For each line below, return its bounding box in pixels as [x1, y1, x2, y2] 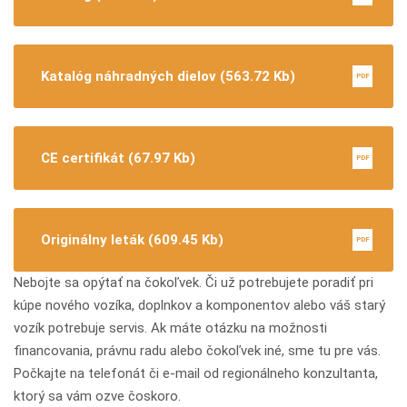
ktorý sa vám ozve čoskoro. [14, 387, 181, 404]
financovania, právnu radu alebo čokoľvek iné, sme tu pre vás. [14, 342, 381, 359]
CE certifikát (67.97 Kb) [41, 149, 195, 166]
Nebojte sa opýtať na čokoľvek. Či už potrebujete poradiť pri [14, 273, 373, 291]
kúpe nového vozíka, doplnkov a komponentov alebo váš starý [14, 296, 385, 313]
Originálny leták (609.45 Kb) [41, 231, 223, 248]
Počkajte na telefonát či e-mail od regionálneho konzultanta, [14, 364, 378, 382]
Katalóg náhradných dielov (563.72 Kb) [41, 67, 295, 84]
